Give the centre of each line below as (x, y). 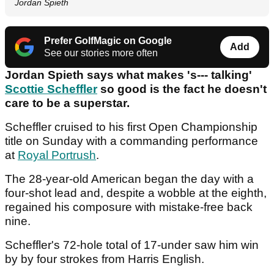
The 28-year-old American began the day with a (129, 179)
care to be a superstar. (67, 103)
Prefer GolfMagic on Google (108, 41)
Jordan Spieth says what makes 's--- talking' (128, 75)
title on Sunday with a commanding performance (131, 141)
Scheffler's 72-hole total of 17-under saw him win (132, 245)
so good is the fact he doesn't (182, 89)
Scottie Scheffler (51, 89)
